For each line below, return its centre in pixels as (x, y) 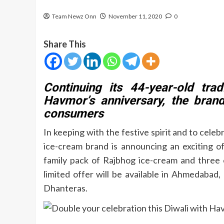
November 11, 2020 (135, 16)
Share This (65, 44)
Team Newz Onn (74, 16)
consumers (73, 113)
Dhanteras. (65, 188)
